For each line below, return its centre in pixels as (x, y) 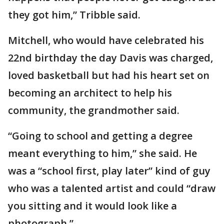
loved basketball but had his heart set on (109, 75)
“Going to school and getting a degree (100, 136)
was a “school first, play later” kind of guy (109, 171)
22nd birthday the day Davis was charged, (110, 58)
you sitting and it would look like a (92, 206)
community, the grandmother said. (94, 110)
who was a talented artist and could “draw (112, 188)
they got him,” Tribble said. (74, 15)
